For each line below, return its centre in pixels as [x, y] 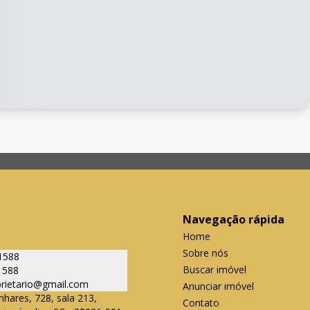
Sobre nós [206, 253]
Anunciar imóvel [218, 286]
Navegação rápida [234, 219]
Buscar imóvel [215, 270]
